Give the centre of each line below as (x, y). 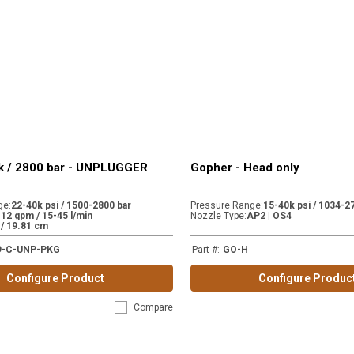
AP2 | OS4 (269, 216)
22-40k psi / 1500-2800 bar (71, 205)
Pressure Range (225, 205)
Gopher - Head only (245, 168)
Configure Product (56, 278)
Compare (153, 307)
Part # (204, 250)
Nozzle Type (217, 216)
